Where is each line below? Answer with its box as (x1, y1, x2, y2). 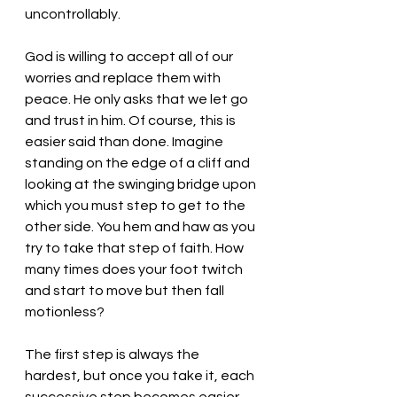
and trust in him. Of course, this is (25, 113, 238, 128)
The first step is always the (25, 347, 202, 362)
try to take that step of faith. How (25, 241, 246, 255)
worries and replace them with (25, 71, 223, 85)
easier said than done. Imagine (25, 135, 226, 149)
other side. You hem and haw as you (25, 220, 258, 234)
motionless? (25, 305, 107, 319)
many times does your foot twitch (25, 262, 245, 276)
